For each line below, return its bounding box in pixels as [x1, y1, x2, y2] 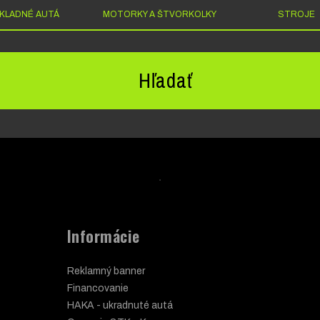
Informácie [67, 224, 140, 248]
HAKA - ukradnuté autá [67, 299, 173, 311]
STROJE [278, 9, 316, 19]
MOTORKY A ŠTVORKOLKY [103, 9, 217, 19]
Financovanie [67, 282, 129, 294]
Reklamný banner [67, 265, 145, 276]
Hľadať [138, 66, 193, 95]
